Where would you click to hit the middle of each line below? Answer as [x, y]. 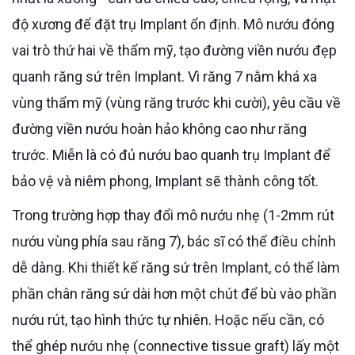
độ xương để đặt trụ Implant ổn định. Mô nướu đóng [173, 24]
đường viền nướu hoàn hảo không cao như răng [159, 128]
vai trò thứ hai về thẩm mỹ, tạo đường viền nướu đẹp [174, 50]
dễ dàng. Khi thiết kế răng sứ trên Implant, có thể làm [176, 267]
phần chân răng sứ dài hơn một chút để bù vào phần [174, 293]
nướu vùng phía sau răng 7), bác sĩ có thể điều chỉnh [174, 241]
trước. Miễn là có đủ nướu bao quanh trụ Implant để [171, 155]
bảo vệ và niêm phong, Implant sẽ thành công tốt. [165, 181]
